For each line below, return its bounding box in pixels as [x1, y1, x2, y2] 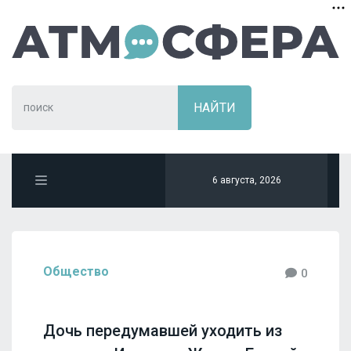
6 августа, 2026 [212, 175, 281, 186]
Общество [43, 264, 109, 279]
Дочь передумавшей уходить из [43, 320, 282, 340]
